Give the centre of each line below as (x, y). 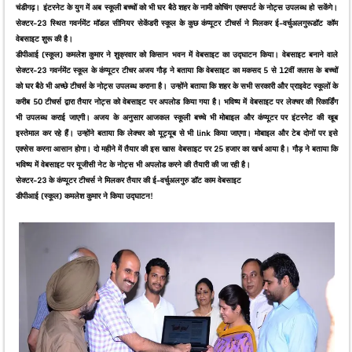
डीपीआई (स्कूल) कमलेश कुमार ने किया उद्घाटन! (85, 196)
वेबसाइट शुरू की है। (45, 39)
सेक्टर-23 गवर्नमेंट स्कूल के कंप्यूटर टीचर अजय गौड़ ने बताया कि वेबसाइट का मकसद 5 (143, 70)
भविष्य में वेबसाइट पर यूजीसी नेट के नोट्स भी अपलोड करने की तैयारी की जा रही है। (134, 165)
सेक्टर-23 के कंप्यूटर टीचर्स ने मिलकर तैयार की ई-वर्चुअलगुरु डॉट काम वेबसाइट (129, 180)
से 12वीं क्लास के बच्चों (304, 70)
